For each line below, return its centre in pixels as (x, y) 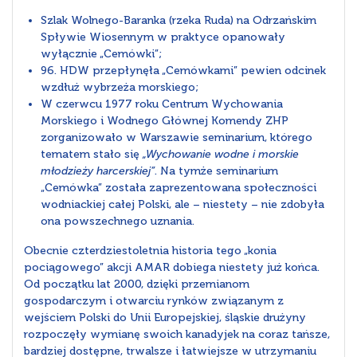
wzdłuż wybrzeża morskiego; (120, 88)
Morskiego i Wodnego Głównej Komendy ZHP (165, 121)
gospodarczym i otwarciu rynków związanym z (154, 301)
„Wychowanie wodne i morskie (221, 155)
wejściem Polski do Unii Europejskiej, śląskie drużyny (165, 318)
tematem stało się (92, 155)
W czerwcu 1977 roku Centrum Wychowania (162, 104)
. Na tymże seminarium (216, 171)
